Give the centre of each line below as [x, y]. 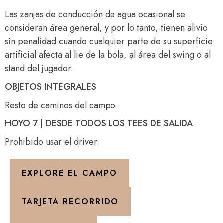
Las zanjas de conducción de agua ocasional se [95, 14]
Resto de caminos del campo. [61, 105]
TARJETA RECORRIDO [70, 201]
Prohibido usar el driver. [52, 142]
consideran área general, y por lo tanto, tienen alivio [106, 28]
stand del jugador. [39, 68]
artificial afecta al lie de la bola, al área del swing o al [108, 55]
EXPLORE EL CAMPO [70, 173]
